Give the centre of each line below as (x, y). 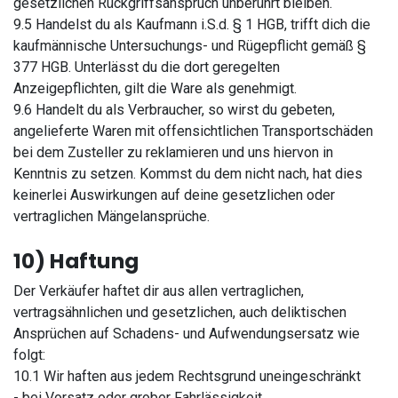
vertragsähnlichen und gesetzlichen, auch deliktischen (180, 312)
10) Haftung (76, 261)
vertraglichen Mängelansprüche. (111, 216)
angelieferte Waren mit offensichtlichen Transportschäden (193, 131)
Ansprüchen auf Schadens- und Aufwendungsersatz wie (187, 334)
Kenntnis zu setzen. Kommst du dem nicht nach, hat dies (188, 174)
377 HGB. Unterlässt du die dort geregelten (147, 67)
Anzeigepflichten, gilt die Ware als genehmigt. (155, 88)
